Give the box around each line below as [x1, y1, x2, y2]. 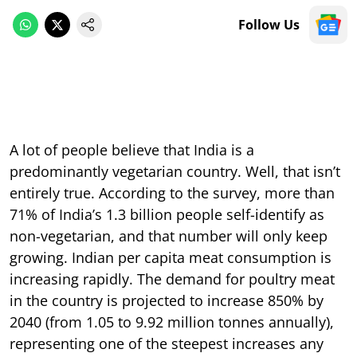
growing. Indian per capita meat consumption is [10, 247, 331, 267]
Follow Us [238, 15, 300, 33]
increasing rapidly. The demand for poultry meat [10, 269, 335, 288]
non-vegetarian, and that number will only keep [10, 226, 328, 245]
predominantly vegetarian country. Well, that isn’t [10, 161, 340, 181]
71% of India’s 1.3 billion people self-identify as [10, 204, 324, 224]
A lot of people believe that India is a [10, 139, 254, 159]
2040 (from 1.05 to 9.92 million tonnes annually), [10, 312, 334, 331]
